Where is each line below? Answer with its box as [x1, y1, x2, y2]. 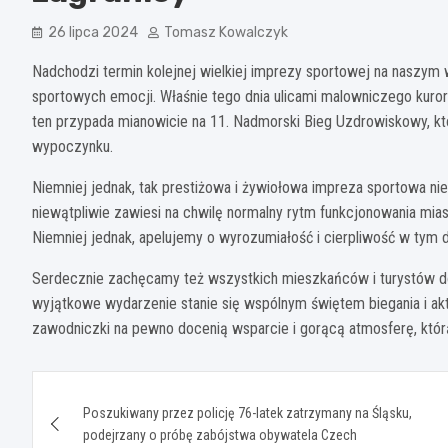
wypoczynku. [32, 136, 113, 156]
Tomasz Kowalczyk [164, 23, 288, 41]
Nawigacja [31, 370, 188, 409]
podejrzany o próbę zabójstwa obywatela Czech [83, 426, 357, 443]
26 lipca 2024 [48, 23, 138, 41]
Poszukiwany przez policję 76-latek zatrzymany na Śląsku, [83, 404, 412, 421]
